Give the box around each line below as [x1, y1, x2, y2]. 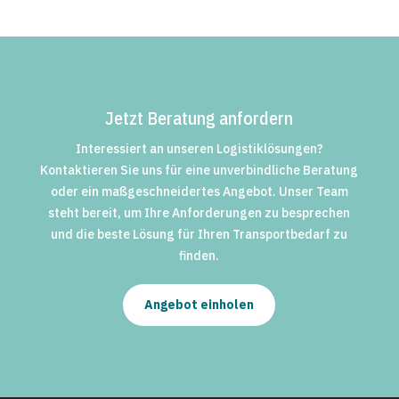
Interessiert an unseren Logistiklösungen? [75, 140, 323, 157]
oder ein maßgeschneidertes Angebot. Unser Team [50, 183, 348, 199]
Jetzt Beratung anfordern [105, 105, 294, 130]
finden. [179, 247, 220, 264]
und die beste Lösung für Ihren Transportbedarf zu [51, 225, 348, 242]
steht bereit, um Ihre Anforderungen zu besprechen [48, 204, 351, 221]
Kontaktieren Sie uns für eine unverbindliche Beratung [40, 161, 359, 178]
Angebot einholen [144, 296, 255, 313]
